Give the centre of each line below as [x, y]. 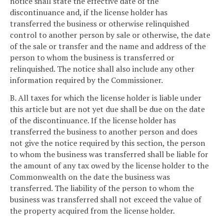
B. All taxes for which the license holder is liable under [106, 97]
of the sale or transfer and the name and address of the [108, 46]
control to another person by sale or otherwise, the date [110, 35]
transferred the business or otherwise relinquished [99, 24]
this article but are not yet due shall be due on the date [107, 109]
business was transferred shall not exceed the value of [106, 199]
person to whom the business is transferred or [92, 57]
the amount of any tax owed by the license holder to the [109, 165]
